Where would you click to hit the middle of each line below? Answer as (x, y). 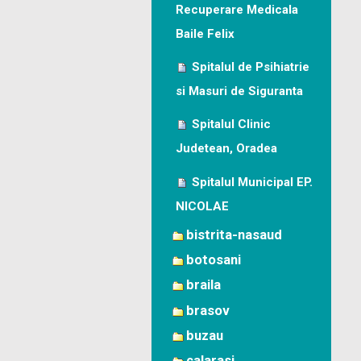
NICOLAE (202, 206)
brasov (207, 310)
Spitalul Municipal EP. (252, 182)
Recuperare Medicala (237, 9)
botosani (213, 260)
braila (203, 285)
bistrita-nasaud (234, 234)
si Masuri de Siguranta (239, 91)
